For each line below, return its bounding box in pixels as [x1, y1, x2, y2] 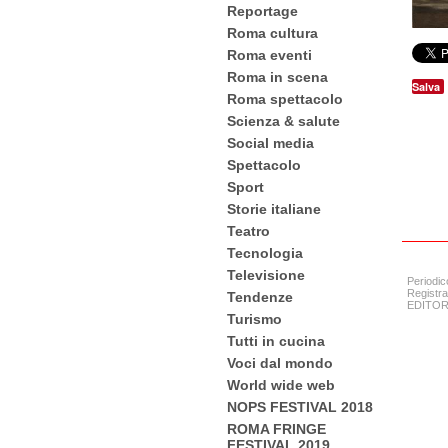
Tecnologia [227, 245, 303, 261]
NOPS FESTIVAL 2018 [227, 399, 373, 415]
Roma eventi [227, 47, 312, 63]
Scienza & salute [227, 113, 340, 129]
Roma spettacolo [227, 91, 343, 107]
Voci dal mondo [227, 355, 333, 371]
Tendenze [227, 289, 293, 305]
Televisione [227, 267, 305, 283]
